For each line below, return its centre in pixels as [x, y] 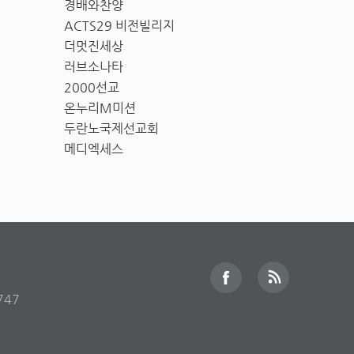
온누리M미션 [100, 108]
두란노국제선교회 [111, 128]
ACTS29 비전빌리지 [119, 26]
